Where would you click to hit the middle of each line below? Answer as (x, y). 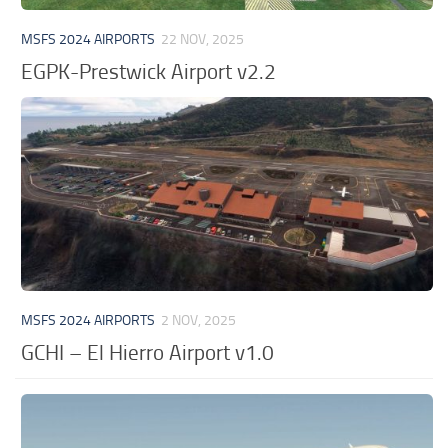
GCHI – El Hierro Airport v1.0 (148, 352)
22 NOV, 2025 (203, 39)
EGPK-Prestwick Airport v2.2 (149, 71)
